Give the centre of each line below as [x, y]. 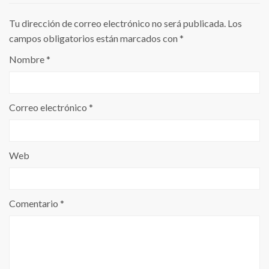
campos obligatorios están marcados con [94, 38]
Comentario [35, 203]
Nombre [28, 59]
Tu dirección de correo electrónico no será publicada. [117, 23]
